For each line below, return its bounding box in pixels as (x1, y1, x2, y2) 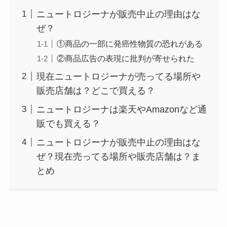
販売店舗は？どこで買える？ (36, 85, 155, 96)
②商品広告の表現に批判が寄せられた (56, 53, 195, 63)
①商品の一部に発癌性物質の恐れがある (56, 39, 203, 48)
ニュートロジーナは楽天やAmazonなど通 (36, 104, 207, 115)
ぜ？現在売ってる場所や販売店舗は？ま (36, 151, 201, 162)
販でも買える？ (36, 118, 100, 129)
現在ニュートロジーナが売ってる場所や (36, 71, 201, 82)
